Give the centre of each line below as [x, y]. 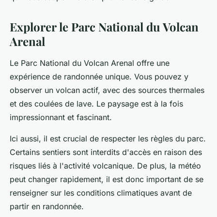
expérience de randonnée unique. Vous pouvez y [99, 77]
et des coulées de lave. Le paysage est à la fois [96, 104]
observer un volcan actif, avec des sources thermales [107, 90]
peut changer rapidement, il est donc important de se [107, 179]
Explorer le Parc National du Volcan [104, 27]
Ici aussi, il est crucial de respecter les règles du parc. [108, 139]
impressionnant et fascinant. [61, 117]
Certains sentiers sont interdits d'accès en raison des [106, 152]
